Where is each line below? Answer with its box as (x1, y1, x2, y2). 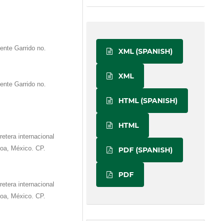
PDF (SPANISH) (116, 145, 173, 154)
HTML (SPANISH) (116, 96, 178, 105)
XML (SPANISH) (116, 46, 173, 56)
